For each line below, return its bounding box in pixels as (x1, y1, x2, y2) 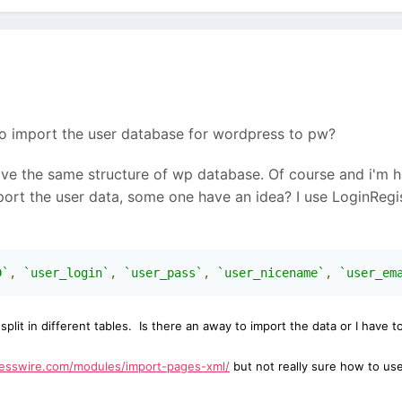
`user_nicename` (217, 266, 325, 281)
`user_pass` (124, 266, 203, 281)
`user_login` (23, 266, 109, 281)
